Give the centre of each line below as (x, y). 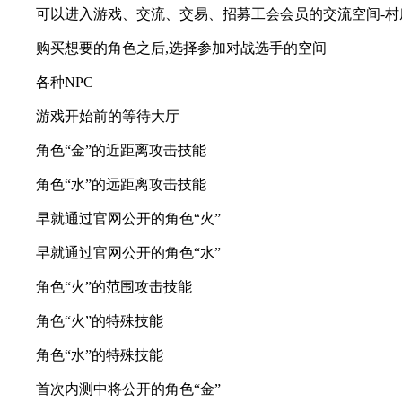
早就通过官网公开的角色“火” (128, 218)
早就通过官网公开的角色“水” (128, 252)
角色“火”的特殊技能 (100, 320)
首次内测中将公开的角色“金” (128, 389)
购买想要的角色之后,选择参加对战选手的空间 (181, 48)
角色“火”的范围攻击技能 (114, 286)
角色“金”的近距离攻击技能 (121, 150)
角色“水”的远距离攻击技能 (121, 184)
